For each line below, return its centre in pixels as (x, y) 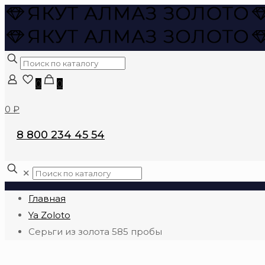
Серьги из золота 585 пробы (95, 232)
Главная (47, 198)
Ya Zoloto (49, 215)
